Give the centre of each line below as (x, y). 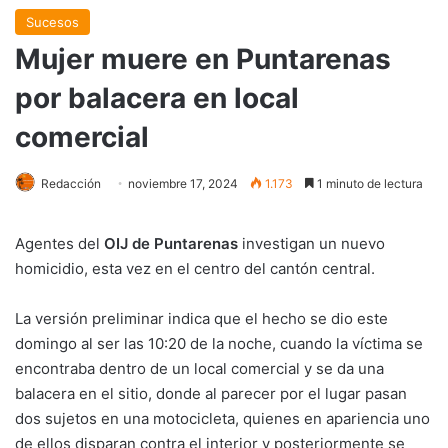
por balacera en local (157, 97)
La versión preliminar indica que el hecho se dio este (201, 318)
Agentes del (59, 243)
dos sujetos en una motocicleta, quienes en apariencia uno (222, 418)
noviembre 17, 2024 (183, 183)
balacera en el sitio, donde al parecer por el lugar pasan (211, 393)
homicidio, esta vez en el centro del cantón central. (195, 268)
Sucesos (52, 21)
